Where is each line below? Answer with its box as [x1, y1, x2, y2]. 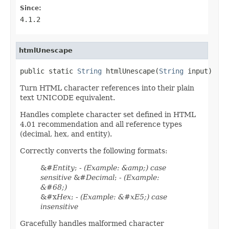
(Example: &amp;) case [84, 163, 166, 172]
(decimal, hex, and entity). [20, 129, 112, 138]
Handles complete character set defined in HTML [20, 110, 196, 119]
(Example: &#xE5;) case [80, 192, 167, 201]
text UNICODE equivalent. [20, 93, 115, 102]
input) [184, 66, 212, 75]
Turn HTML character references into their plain [20, 83, 194, 92]
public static [20, 66, 77, 75]
